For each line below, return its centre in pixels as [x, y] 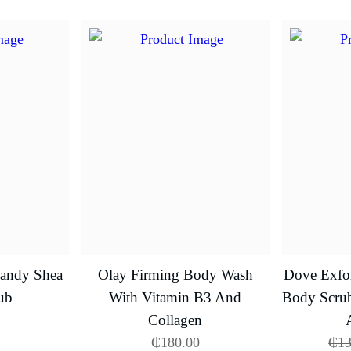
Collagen [175, 320]
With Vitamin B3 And [175, 298]
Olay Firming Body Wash [175, 275]
